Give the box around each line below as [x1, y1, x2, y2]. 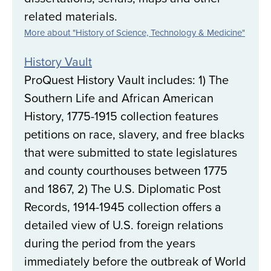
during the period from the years [24, 234, 195, 252]
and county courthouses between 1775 [24, 162, 227, 180]
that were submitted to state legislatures [24, 143, 237, 162]
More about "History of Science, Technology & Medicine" [24, 26, 245, 39]
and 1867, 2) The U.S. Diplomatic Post [24, 180, 221, 198]
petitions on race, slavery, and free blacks [24, 125, 244, 143]
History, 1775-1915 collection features [24, 107, 218, 125]
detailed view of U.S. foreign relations [24, 216, 223, 234]
